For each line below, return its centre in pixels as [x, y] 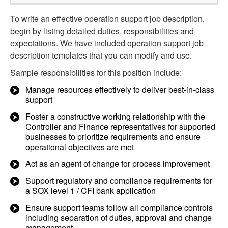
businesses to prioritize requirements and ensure [113, 137]
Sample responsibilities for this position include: [96, 73]
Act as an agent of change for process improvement [118, 164]
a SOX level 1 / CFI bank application [91, 191]
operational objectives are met [80, 147]
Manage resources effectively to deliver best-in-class [120, 89]
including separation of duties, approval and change [119, 218]
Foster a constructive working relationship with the [115, 116]
